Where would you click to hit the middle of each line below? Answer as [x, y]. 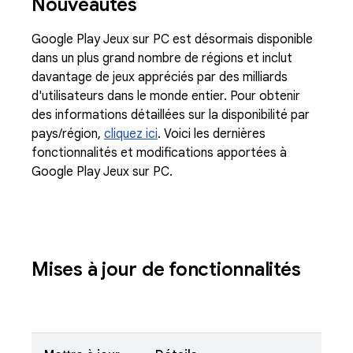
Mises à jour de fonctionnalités [166, 269]
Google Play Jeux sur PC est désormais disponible [172, 39]
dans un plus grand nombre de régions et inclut [162, 58]
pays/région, [68, 134]
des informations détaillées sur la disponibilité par [171, 115]
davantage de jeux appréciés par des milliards [160, 77]
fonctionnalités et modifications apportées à [159, 153]
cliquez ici [131, 134]
